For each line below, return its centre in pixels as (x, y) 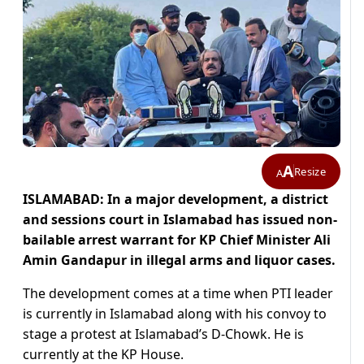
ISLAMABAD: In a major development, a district (175, 199)
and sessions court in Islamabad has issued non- (180, 220)
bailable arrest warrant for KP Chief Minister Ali (177, 240)
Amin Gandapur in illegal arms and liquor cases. (179, 260)
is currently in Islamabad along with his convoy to (175, 314)
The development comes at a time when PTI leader (178, 294)
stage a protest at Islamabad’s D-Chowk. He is (163, 334)
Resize (310, 171)
